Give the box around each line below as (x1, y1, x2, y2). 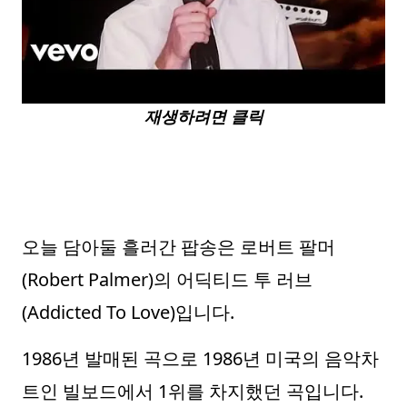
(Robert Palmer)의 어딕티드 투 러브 (22, 267, 313, 292)
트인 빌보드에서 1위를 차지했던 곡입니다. (22, 379, 363, 403)
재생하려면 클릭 (144, 104, 263, 127)
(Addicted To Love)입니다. (22, 300, 234, 324)
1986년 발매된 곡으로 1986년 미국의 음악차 (22, 346, 379, 371)
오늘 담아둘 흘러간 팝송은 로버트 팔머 (22, 234, 335, 259)
